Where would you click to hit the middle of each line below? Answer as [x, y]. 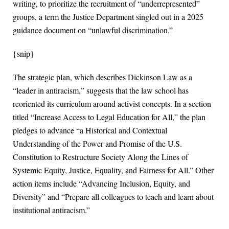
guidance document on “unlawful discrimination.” [93, 30]
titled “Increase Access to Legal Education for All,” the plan [109, 117]
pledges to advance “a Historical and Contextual [90, 130]
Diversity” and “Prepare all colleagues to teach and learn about [113, 197]
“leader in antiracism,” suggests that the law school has [101, 90]
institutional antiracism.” [51, 210]
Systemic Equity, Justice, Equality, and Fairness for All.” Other [113, 170]
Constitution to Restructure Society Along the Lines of [100, 157]
